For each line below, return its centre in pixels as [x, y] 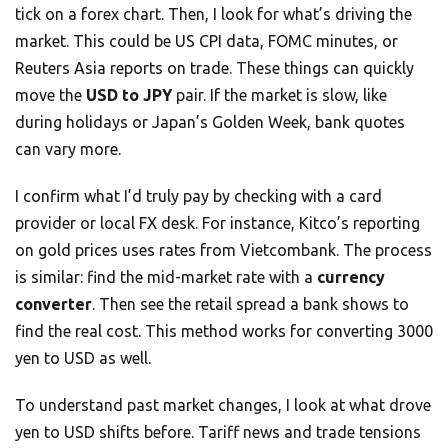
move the [50, 95]
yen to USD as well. [83, 358]
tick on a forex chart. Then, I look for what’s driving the [213, 14]
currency [351, 277]
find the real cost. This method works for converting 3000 [224, 331]
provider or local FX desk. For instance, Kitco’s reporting [217, 223]
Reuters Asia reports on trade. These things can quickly [214, 68]
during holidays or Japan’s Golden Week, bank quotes [210, 122]
